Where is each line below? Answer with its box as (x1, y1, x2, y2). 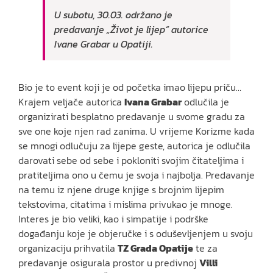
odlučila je (182, 94, 229, 109)
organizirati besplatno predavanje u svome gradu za (18, 108, 245, 124)
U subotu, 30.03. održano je (54, 7, 172, 22)
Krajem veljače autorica (18, 94, 124, 109)
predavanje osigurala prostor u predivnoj (18, 255, 199, 270)
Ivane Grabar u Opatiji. (54, 36, 153, 51)
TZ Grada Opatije (118, 240, 193, 255)
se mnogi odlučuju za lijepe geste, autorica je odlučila (18, 138, 250, 153)
